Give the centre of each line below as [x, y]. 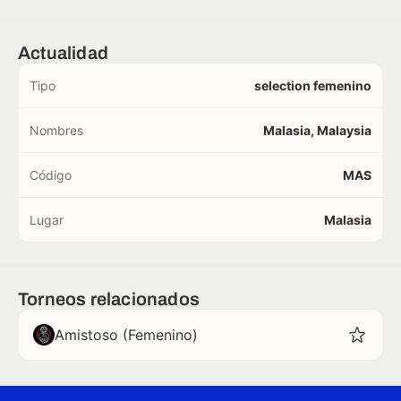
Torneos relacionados [109, 299]
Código [51, 175]
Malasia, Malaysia [317, 130]
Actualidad [63, 53]
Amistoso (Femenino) [126, 335]
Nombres [56, 130]
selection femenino [313, 85]
